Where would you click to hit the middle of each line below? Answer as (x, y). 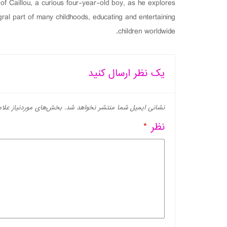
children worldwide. (147, 32)
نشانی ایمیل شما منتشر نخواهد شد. (115, 108)
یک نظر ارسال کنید (126, 74)
